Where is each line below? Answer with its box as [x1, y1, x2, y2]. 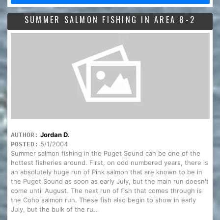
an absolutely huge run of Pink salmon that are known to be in [10, 168, 202, 176]
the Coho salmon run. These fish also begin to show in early [10, 196, 196, 204]
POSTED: [10, 140, 38, 148]
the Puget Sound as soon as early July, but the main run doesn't [10, 177, 209, 186]
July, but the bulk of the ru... [10, 205, 99, 214]
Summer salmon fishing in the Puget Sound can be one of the [10, 149, 200, 158]
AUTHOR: [10, 131, 38, 139]
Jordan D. [40, 131, 69, 139]
